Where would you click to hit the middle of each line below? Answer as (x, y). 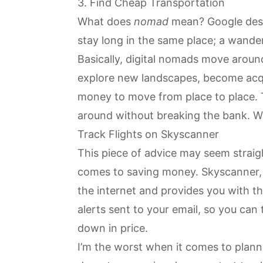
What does (106, 21)
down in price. (114, 228)
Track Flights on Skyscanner (148, 134)
